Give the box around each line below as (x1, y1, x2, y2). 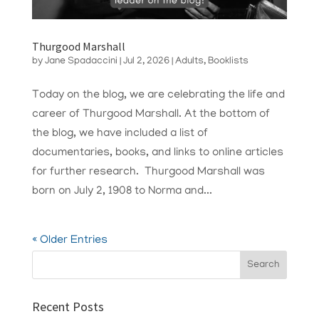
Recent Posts (31, 298, 104, 315)
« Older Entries (31, 234, 108, 248)
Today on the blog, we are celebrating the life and (31, 89, 285, 103)
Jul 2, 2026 (122, 56, 169, 68)
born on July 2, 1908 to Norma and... (31, 185, 212, 199)
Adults (174, 56, 204, 68)
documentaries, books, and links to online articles (31, 147, 283, 160)
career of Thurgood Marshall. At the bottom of (31, 108, 270, 122)
